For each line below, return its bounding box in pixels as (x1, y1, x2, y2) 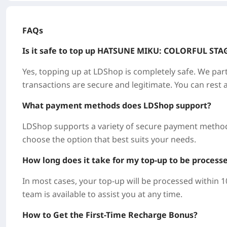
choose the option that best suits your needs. (22, 134, 196, 145)
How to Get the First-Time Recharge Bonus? (22, 209, 198, 220)
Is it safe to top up (22, 45, 97, 56)
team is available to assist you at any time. (22, 188, 182, 200)
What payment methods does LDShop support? (22, 100, 211, 111)
